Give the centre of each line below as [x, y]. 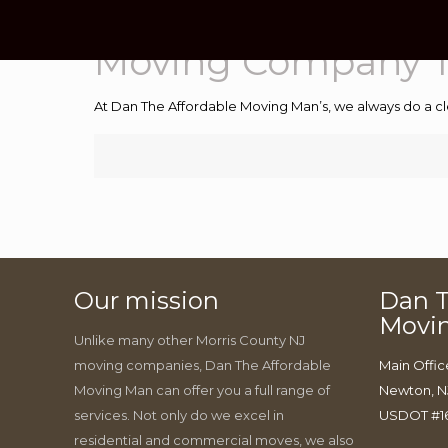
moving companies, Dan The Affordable [203, 365]
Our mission [147, 300]
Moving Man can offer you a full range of [202, 390]
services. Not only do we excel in [179, 415]
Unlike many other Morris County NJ [190, 340]
